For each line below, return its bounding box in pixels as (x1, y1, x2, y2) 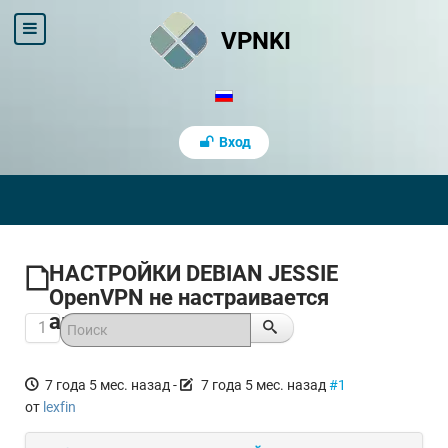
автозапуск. (49, 309, 171, 334)
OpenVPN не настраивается (49, 285, 329, 310)
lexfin (43, 399, 76, 415)
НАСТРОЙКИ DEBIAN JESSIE (49, 261, 338, 286)
